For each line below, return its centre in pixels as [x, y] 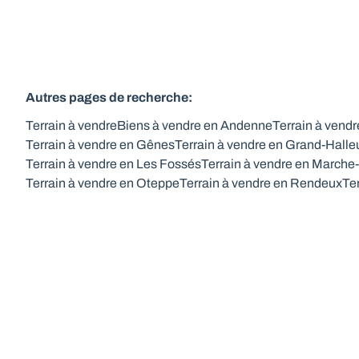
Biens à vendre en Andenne [195, 125]
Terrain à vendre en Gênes [100, 145]
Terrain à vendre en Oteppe [103, 183]
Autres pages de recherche [107, 97]
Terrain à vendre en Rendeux [261, 183]
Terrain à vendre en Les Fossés [113, 164]
